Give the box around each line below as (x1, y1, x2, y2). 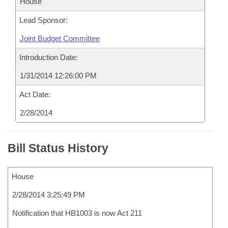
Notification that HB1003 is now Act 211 (12, 209, 142, 217)
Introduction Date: (19, 53, 78, 62)
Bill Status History (8, 141, 108, 155)
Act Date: (19, 90, 50, 99)
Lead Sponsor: (19, 16, 68, 24)
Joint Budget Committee (20, 34, 100, 43)
